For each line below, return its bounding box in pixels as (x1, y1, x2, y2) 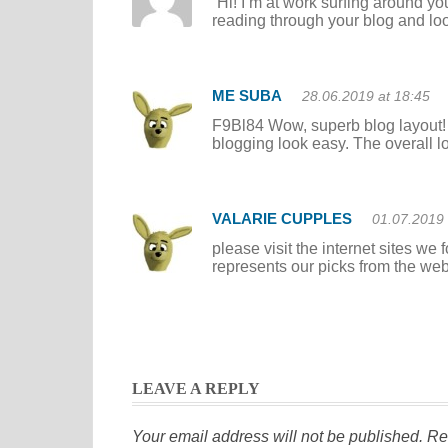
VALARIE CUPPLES (212, 210, 352, 227)
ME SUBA (212, 87, 282, 104)
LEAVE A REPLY (132, 380, 260, 397)
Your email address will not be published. (132, 428, 423, 445)
